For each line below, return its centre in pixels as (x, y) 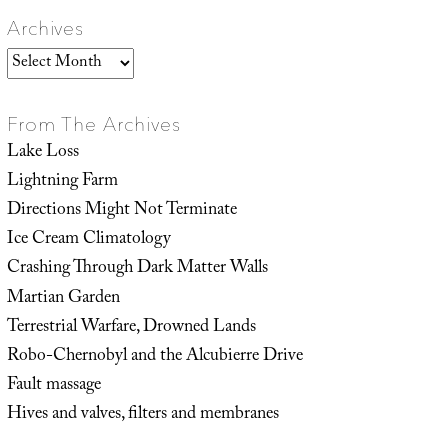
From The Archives (93, 123)
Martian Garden (63, 298)
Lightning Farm (62, 181)
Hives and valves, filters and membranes (142, 415)
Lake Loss (42, 152)
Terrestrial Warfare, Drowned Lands (131, 327)
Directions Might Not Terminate (121, 211)
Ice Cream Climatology (88, 240)
